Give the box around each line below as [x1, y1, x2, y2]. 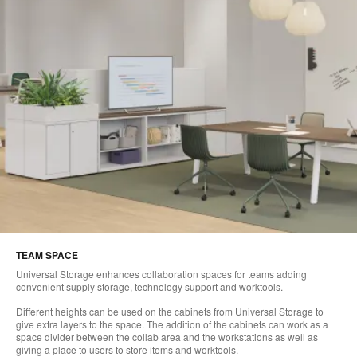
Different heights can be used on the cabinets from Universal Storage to [16, 304, 324, 318]
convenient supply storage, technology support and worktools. [16, 279, 283, 293]
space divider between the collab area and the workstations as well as [16, 329, 318, 343]
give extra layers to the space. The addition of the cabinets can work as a [16, 316, 328, 331]
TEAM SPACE [16, 247, 78, 262]
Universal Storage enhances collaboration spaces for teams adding [16, 266, 307, 280]
